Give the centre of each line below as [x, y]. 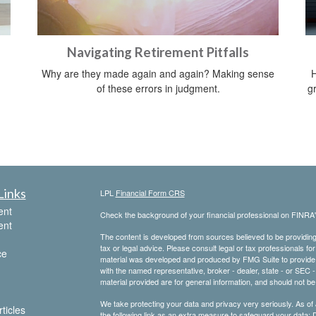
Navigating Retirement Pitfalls [158, 52]
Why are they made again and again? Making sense [158, 73]
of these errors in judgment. [158, 88]
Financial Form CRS [150, 192]
